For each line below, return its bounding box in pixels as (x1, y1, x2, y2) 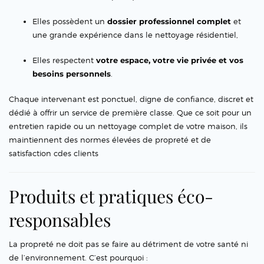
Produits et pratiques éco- (9, 184, 213, 209)
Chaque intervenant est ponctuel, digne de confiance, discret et (9, 94, 253, 104)
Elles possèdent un (32, 16, 107, 27)
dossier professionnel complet (107, 16, 231, 27)
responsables (9, 208, 111, 232)
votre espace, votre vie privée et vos (96, 55, 243, 65)
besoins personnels (32, 69, 111, 79)
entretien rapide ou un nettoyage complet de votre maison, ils (9, 121, 247, 131)
